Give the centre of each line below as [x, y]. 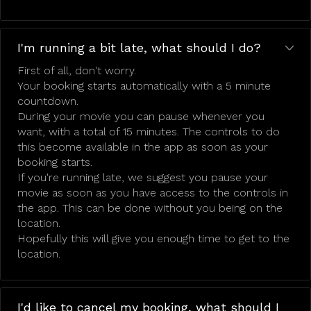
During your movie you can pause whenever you [141, 116]
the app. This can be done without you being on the [150, 208]
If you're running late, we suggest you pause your [143, 177]
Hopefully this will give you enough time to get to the [153, 238]
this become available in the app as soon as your [143, 147]
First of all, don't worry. [77, 70]
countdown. [48, 101]
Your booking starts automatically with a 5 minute [144, 86]
